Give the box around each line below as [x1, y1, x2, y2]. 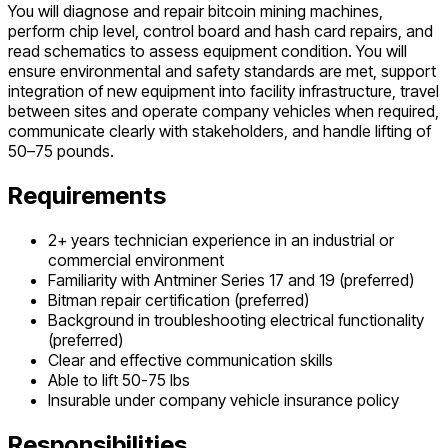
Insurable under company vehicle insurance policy [48, 390, 399, 411]
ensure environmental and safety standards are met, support [8, 61, 436, 82]
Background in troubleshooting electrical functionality [48, 310, 424, 331]
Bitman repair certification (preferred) [48, 290, 309, 311]
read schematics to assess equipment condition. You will [8, 41, 407, 62]
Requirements [8, 181, 166, 211]
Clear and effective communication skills [48, 350, 333, 371]
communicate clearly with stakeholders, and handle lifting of [8, 121, 431, 142]
